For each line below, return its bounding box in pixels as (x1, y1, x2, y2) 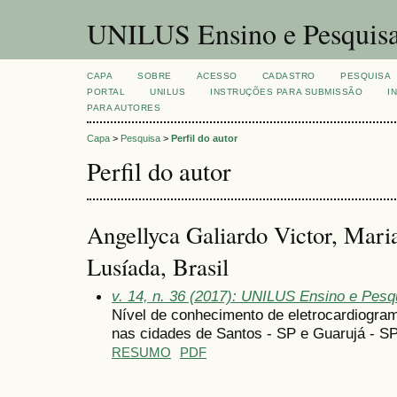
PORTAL (87, 87, 126, 97)
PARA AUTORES (87, 103, 161, 113)
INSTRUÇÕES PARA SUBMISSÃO (210, 87, 363, 97)
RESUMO (112, 345, 171, 360)
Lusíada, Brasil (87, 250, 229, 283)
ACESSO (196, 71, 237, 81)
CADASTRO (261, 71, 315, 81)
